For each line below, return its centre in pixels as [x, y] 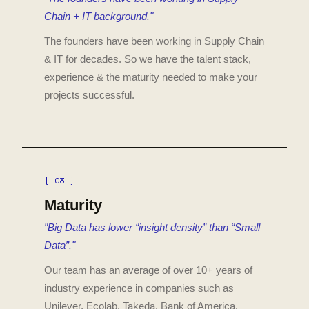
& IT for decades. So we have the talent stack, [148, 59]
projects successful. [89, 95]
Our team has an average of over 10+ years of [148, 270]
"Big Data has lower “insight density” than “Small [152, 227]
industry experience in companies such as [139, 288]
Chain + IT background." [99, 17]
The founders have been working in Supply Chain [154, 41]
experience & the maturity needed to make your [151, 77]
